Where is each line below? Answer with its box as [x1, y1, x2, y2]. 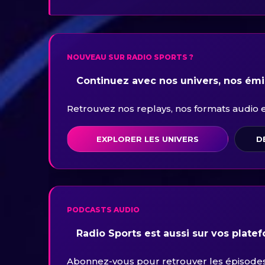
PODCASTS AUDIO [67, 205, 140, 215]
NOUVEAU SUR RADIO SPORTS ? [67, 53, 193, 62]
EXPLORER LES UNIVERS [96, 134, 199, 144]
